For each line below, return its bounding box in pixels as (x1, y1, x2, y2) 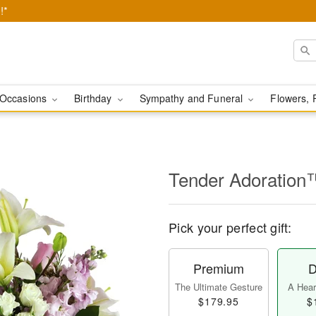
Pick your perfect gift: (169, 218, 291, 236)
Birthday (74, 91, 115, 105)
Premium (193, 259, 244, 277)
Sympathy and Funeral (139, 91, 246, 105)
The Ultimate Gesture (175, 280, 262, 293)
